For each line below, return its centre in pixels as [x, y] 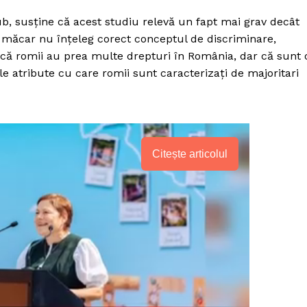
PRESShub [181, 259]
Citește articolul [190, 153]
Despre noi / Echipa [178, 292]
